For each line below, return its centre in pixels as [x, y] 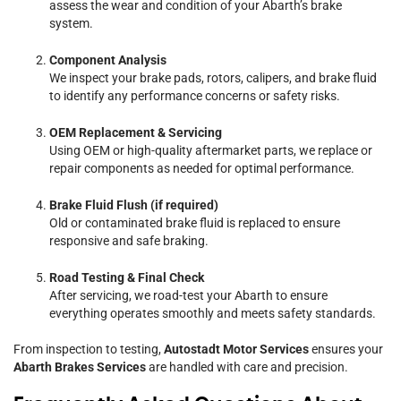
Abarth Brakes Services [80, 367]
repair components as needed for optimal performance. [202, 168]
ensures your [346, 349]
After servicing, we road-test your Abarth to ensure [188, 295]
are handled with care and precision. [247, 367]
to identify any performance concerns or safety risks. [195, 95]
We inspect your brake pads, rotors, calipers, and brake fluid [213, 77]
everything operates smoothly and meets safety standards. [213, 313]
